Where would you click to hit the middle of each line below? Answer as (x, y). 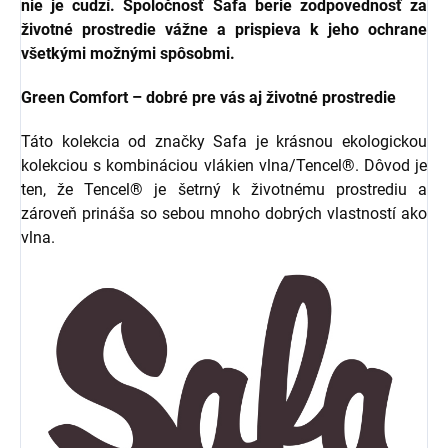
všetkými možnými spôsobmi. (128, 53)
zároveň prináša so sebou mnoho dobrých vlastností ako (224, 213)
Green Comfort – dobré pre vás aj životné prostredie (208, 97)
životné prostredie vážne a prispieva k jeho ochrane (224, 29)
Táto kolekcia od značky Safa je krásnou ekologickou (224, 141)
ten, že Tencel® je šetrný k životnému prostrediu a (224, 189)
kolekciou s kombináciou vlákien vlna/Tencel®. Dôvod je (224, 165)
